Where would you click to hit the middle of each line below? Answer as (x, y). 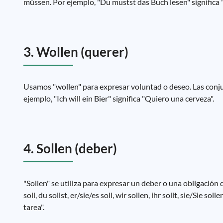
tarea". (34, 207)
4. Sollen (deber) (70, 148)
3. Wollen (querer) (76, 52)
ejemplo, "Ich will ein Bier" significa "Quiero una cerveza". (119, 98)
